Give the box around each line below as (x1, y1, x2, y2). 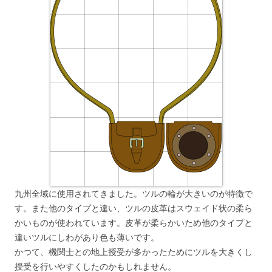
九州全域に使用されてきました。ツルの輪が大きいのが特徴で (15, 189, 253, 199)
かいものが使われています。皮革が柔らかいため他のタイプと (15, 218, 253, 228)
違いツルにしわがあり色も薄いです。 (15, 233, 159, 243)
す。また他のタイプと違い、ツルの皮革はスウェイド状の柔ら (15, 203, 253, 214)
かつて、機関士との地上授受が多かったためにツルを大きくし (15, 247, 253, 257)
